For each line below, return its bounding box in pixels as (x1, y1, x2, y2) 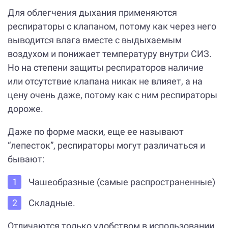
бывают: (8, 154, 44, 165)
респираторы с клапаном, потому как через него (8, 21, 216, 32)
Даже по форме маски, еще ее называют (8, 126, 184, 137)
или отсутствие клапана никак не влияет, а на (8, 76, 203, 87)
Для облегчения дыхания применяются (8, 7, 177, 18)
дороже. (8, 103, 43, 115)
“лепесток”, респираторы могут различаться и (8, 140, 205, 151)
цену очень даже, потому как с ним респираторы (8, 90, 217, 101)
